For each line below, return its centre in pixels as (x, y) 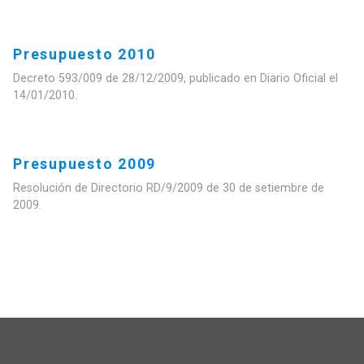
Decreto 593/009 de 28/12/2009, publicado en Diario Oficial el (175, 78)
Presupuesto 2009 (85, 164)
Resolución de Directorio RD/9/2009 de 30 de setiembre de (169, 188)
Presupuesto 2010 (85, 54)
